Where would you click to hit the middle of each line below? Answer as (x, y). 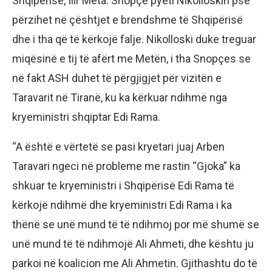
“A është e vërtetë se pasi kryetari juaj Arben (118, 147)
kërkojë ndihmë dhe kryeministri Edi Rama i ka (122, 205)
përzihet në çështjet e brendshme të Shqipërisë (127, 20)
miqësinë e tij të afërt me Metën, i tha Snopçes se (131, 59)
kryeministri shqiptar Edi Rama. (86, 117)
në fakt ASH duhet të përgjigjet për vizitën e (117, 78)
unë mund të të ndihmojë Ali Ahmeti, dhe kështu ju (133, 244)
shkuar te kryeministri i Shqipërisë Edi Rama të (123, 186)
